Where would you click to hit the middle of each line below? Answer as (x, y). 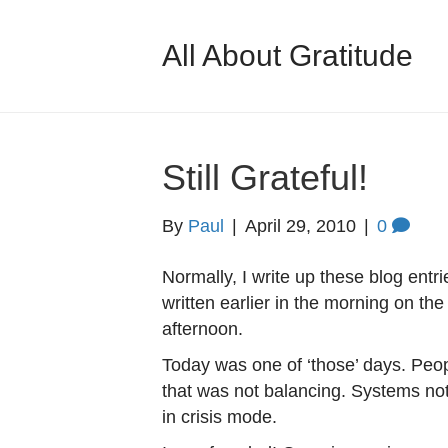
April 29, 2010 (300, 226)
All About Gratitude (287, 55)
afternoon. (202, 329)
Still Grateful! (265, 177)
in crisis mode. (219, 417)
